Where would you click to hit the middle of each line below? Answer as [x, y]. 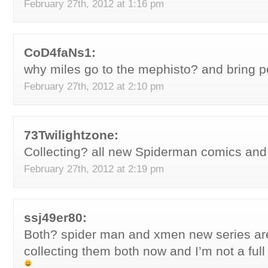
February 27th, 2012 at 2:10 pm [94, 86]
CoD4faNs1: [60, 52]
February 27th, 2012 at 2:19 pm [94, 169]
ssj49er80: [55, 217]
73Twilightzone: [71, 135]
